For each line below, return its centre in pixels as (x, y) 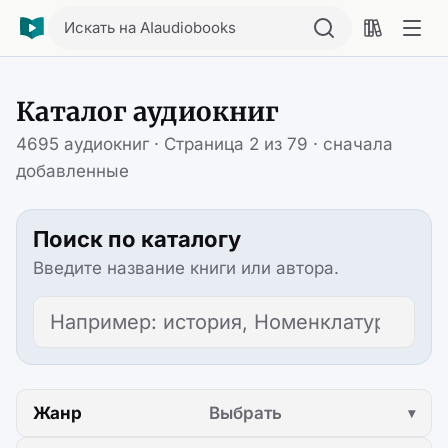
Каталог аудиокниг (147, 111)
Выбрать (245, 412)
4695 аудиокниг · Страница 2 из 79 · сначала (204, 144)
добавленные (72, 171)
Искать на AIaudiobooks (150, 27)
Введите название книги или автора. (186, 268)
